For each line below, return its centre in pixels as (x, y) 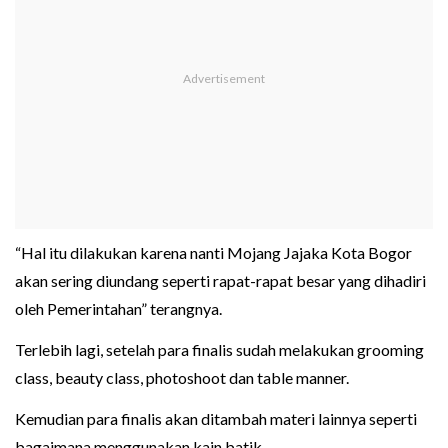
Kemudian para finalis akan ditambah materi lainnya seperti (216, 419)
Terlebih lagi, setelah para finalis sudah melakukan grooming (219, 350)
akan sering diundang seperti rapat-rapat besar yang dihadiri (220, 281)
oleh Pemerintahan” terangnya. (118, 309)
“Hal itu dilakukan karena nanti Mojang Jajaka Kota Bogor (213, 253)
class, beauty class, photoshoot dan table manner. (182, 378)
